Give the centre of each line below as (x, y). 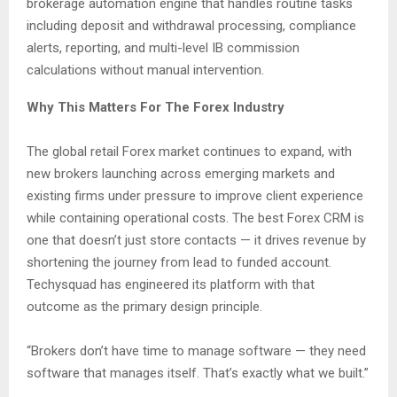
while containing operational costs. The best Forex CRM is (195, 218)
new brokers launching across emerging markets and (181, 174)
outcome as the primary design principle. (144, 307)
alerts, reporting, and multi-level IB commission (163, 48)
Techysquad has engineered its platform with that (171, 285)
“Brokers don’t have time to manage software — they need (196, 351)
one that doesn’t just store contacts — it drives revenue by (196, 241)
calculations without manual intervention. (145, 70)
